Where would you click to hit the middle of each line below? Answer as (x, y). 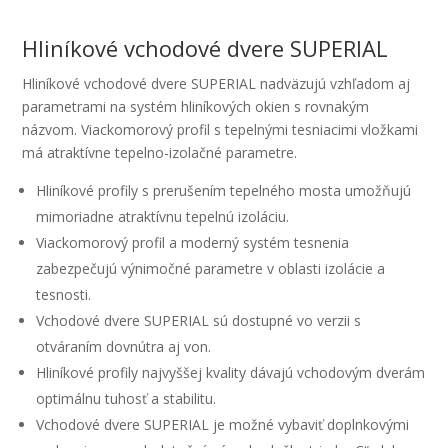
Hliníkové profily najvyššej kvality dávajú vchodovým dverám (231, 372)
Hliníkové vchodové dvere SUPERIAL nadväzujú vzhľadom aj (216, 83)
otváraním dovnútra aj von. (124, 346)
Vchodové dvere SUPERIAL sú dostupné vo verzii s (199, 320)
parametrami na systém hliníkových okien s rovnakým (196, 106)
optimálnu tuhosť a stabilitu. (126, 398)
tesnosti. (64, 294)
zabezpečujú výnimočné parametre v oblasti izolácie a (211, 268)
